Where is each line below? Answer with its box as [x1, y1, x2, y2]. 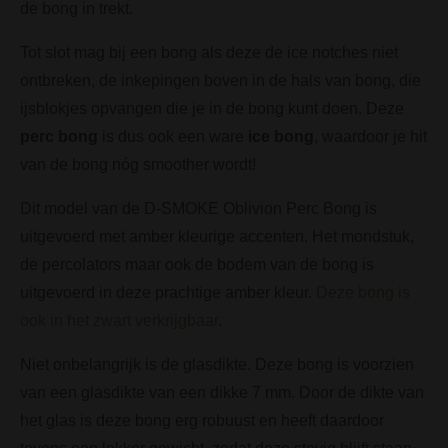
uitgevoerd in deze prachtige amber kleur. [20, 283, 316, 301]
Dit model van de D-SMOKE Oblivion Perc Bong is [20, 199, 377, 217]
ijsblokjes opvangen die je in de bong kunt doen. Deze [20, 99, 404, 117]
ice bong [248, 127, 314, 145]
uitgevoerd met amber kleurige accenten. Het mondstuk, [20, 227, 414, 245]
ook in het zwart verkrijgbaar [20, 311, 218, 329]
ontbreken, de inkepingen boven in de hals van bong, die [20, 71, 421, 89]
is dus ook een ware [98, 127, 248, 145]
